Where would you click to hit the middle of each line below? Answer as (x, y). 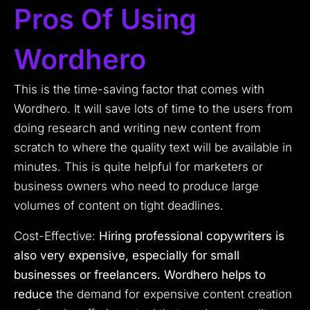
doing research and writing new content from (137, 128)
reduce (33, 294)
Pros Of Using (105, 19)
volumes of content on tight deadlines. (119, 206)
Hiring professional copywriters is (192, 236)
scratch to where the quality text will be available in (153, 148)
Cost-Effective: (56, 236)
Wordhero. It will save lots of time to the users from (153, 109)
